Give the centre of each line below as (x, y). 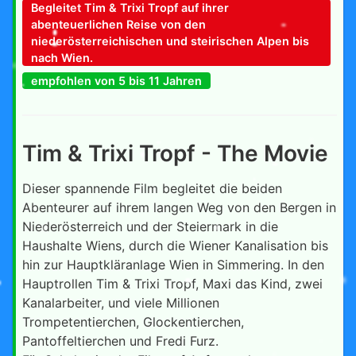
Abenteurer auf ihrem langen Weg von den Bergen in (179, 207)
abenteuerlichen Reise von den (118, 24)
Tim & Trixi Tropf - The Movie (175, 153)
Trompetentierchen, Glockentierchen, (133, 321)
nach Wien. (62, 57)
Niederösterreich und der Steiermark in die (150, 226)
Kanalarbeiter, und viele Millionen (121, 302)
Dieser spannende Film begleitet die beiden (152, 188)
